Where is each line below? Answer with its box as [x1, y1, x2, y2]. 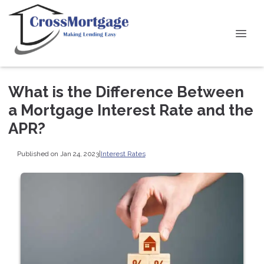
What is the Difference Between [8, 83, 244, 101]
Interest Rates [100, 149, 146, 158]
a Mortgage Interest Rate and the [8, 101, 253, 119]
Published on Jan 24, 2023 [16, 149, 99, 158]
